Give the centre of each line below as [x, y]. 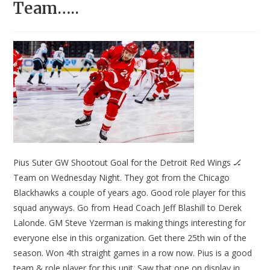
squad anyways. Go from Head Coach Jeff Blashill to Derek [128, 208]
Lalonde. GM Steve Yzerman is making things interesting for [130, 223]
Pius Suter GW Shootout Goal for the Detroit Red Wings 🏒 [128, 163]
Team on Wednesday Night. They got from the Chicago [122, 178]
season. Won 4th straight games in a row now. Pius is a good [133, 253]
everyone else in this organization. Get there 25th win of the [130, 238]
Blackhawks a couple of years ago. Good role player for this [130, 193]
